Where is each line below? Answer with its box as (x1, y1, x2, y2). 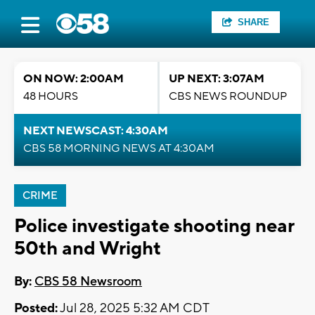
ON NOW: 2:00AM (23, 72, 124, 86)
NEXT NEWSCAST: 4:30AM (23, 124, 168, 138)
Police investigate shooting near (14, 214, 294, 238)
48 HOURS (23, 89, 78, 103)
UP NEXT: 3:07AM (169, 72, 264, 86)
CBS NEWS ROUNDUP (169, 89, 287, 103)
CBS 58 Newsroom (34, 274, 142, 290)
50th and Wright (14, 236, 161, 261)
